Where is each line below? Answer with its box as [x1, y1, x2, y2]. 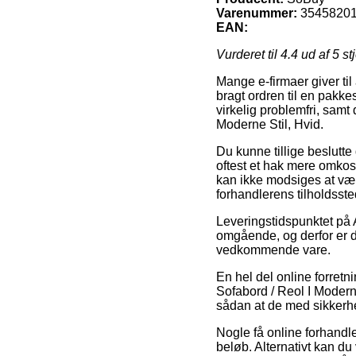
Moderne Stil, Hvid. [216, 117, 323, 131]
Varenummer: [216, 6, 297, 20]
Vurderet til [216, 47, 281, 61]
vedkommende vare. [216, 242, 331, 257]
